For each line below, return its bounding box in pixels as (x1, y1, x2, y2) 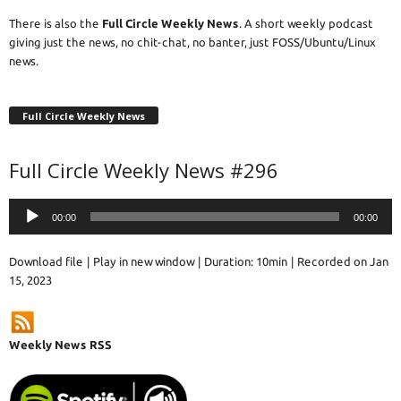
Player (8, 219, 43, 233)
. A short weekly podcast (239, 16, 373, 30)
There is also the (9, 16, 102, 30)
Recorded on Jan (297, 255, 388, 269)
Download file (9, 255, 83, 269)
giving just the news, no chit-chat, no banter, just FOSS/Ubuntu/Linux (9, 35, 376, 48)
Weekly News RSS (9, 338, 112, 352)
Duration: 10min (204, 255, 287, 269)
